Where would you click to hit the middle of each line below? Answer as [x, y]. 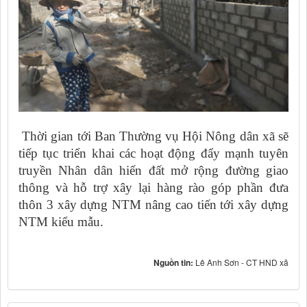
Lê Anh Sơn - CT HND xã [242, 262]
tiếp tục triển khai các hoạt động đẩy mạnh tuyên [153, 153]
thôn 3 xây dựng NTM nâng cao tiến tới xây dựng [153, 204]
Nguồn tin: [174, 262]
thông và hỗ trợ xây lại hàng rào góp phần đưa [153, 187]
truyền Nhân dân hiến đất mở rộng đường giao [153, 170]
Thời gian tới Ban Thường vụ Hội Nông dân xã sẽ [153, 136]
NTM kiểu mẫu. [61, 221]
